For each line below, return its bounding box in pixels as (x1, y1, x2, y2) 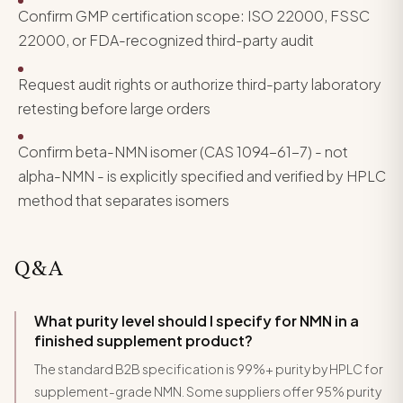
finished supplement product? (34, 330, 253, 350)
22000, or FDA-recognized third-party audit (18, 31, 314, 50)
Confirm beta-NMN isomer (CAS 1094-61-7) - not (18, 141, 348, 161)
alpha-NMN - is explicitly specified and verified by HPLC (18, 166, 386, 185)
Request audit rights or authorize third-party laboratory (18, 74, 381, 94)
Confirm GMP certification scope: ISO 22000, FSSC (18, 6, 370, 26)
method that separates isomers (18, 190, 229, 210)
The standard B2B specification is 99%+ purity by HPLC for (34, 360, 383, 377)
